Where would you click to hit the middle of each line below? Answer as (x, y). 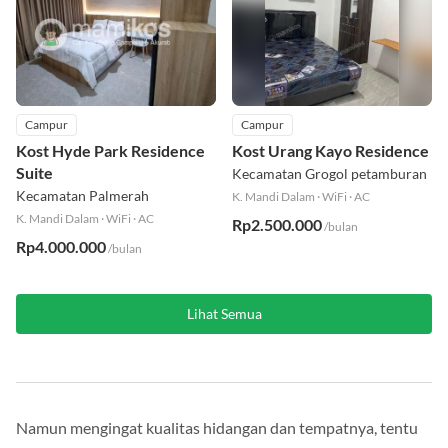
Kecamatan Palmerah (82, 196)
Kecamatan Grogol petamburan (329, 174)
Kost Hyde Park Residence (110, 151)
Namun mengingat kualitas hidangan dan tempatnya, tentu (217, 428)
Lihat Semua (224, 314)
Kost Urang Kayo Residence (330, 151)
